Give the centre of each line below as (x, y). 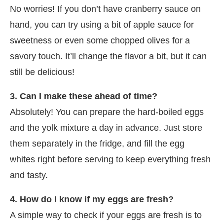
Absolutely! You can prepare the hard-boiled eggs (107, 112)
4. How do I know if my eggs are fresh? (92, 199)
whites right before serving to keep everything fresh (110, 159)
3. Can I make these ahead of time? (84, 96)
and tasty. (29, 175)
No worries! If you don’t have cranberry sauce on (105, 9)
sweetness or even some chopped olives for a (100, 40)
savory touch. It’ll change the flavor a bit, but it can (108, 56)
